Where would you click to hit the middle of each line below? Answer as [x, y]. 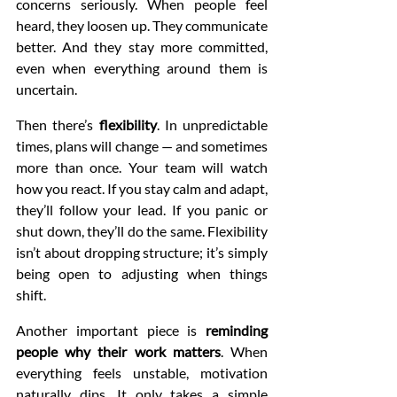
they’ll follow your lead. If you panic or [142, 210]
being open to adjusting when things [142, 274]
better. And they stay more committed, [142, 47]
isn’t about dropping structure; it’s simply [142, 253]
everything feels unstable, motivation [142, 373]
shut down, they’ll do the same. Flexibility [142, 231]
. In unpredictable [212, 125]
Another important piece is [111, 331]
